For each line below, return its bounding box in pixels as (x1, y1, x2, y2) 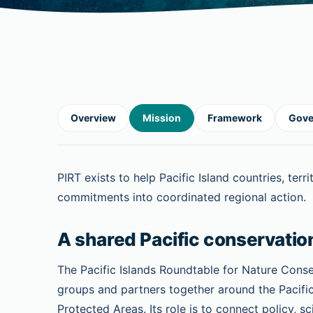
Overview (71, 112, 116, 124)
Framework (208, 112, 262, 124)
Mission (143, 112, 181, 124)
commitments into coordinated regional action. (57, 190, 306, 204)
